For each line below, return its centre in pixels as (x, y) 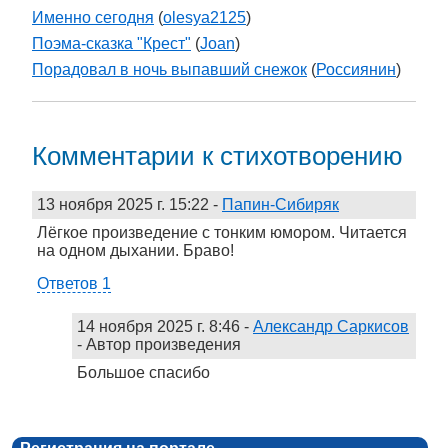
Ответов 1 (74, 283)
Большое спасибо (143, 372)
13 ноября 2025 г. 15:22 (123, 204)
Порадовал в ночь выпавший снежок (169, 70)
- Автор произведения (159, 344)
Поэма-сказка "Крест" (111, 44)
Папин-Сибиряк (280, 204)
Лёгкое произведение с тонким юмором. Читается (222, 232)
